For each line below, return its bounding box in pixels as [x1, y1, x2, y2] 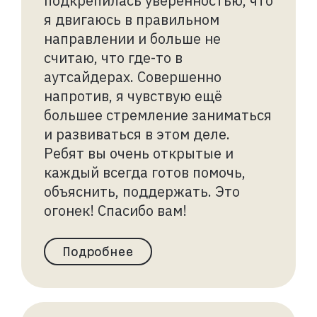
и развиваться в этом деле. [44, 124, 230, 144]
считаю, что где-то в [44, 47, 183, 67]
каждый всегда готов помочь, [44, 162, 246, 182]
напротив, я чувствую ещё [44, 86, 222, 105]
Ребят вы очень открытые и [44, 143, 234, 163]
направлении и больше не [44, 28, 221, 48]
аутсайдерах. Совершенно [44, 67, 221, 86]
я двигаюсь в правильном [44, 9, 219, 29]
